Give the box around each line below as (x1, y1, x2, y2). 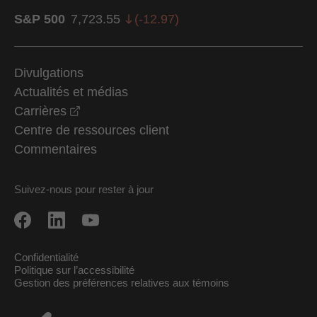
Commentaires (14, 142, 97, 156)
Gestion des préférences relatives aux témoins (14, 276, 229, 289)
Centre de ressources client (14, 122, 169, 137)
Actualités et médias (14, 84, 128, 99)
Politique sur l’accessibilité (14, 263, 134, 276)
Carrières (14, 103, 67, 118)
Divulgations (14, 65, 83, 80)
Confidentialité (14, 250, 79, 263)
